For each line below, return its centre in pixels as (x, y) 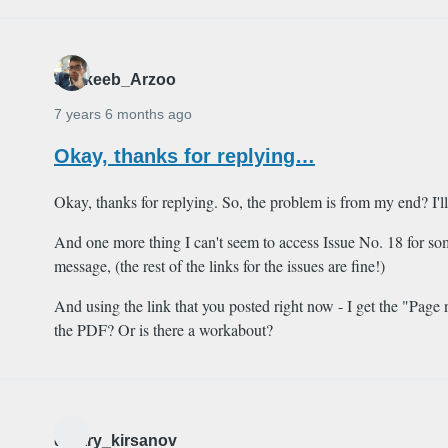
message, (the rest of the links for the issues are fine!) (219, 266)
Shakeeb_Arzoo (115, 80)
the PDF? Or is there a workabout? (163, 330)
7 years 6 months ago (123, 114)
